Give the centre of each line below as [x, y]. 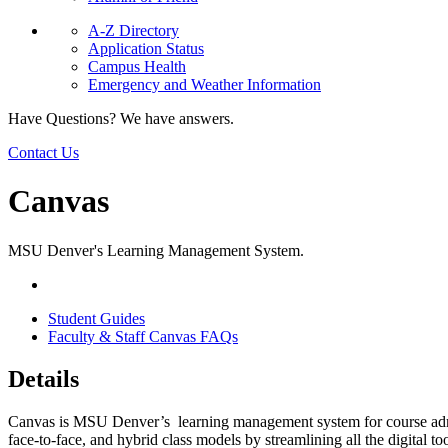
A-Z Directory [133, 30]
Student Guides [96, 318]
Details [43, 378]
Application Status [146, 48]
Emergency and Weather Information [204, 84]
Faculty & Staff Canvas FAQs [143, 336]
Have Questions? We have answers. [121, 118]
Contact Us [43, 152]
